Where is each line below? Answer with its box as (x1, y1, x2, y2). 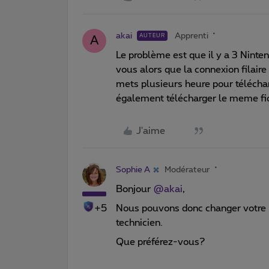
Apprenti (175, 31, 208, 40)
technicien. (116, 217, 165, 228)
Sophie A (116, 165, 150, 174)
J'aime (136, 125, 165, 136)
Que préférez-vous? (116, 237, 208, 247)
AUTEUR (139, 32, 165, 38)
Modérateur (165, 165, 210, 174)
